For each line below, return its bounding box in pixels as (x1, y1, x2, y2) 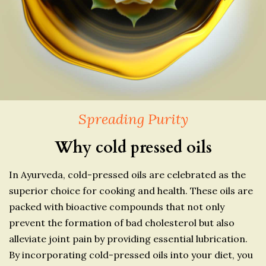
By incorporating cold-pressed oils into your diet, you (9, 248, 253, 261)
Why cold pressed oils (54, 136, 212, 159)
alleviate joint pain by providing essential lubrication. (9, 232, 248, 245)
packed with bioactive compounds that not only (9, 200, 224, 213)
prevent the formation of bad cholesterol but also (9, 216, 235, 229)
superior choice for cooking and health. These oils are (9, 184, 253, 197)
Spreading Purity (78, 109, 188, 128)
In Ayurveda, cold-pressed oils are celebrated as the (9, 168, 246, 180)
